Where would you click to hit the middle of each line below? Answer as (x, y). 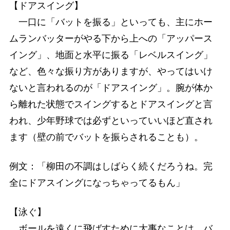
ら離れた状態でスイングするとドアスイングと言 (111, 104)
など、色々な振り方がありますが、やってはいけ (111, 71)
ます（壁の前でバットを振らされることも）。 (106, 137)
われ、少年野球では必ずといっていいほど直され (111, 120)
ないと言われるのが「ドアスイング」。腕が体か (111, 88)
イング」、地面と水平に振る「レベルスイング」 (111, 55)
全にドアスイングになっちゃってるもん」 (97, 183)
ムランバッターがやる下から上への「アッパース (111, 38)
